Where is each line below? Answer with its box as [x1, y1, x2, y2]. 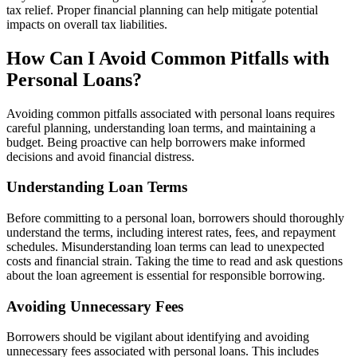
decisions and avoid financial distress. [6, 149, 194, 163]
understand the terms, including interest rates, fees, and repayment [6, 225, 335, 239]
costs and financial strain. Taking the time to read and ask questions [6, 253, 343, 268]
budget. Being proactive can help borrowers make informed [6, 135, 305, 149]
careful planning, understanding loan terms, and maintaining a [6, 120, 316, 135]
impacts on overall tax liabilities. [6, 17, 167, 31]
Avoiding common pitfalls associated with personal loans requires [6, 106, 335, 120]
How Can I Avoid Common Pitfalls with [6, 47, 329, 69]
